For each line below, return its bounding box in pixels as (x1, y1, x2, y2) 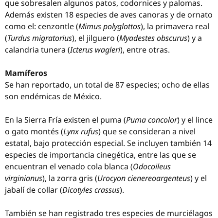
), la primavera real (141, 21, 209, 32)
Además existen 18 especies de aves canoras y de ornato (5, 9, 213, 20)
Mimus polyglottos (78, 21, 141, 32)
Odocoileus (133, 161, 171, 172)
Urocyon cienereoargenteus (97, 173, 190, 183)
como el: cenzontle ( (5, 21, 78, 32)
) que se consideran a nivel (98, 126, 196, 137)
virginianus (5, 173, 42, 183)
